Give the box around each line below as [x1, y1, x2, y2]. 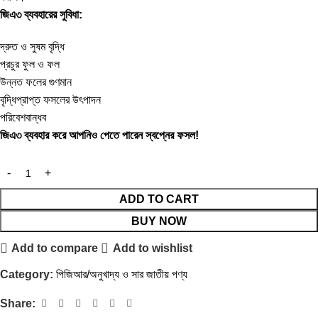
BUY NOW [131, 214, 187, 227]
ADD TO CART [119, 192, 199, 205]
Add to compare [11, 242, 99, 255]
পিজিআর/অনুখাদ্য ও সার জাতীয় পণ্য [56, 268, 187, 280]
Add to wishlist [112, 242, 192, 255]
